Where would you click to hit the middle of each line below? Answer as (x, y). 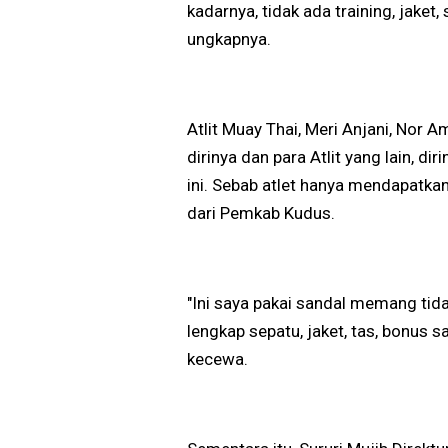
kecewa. (217, 359)
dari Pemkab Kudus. (261, 213)
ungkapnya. (229, 39)
